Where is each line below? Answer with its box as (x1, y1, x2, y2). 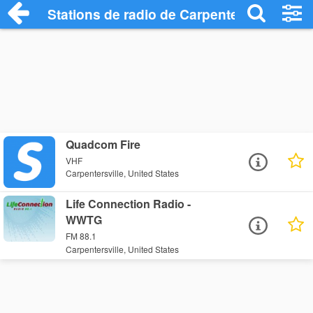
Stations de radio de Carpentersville (48, 4, 277, 24)
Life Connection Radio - (66, 196, 191, 212)
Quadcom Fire (66, 136, 141, 152)
